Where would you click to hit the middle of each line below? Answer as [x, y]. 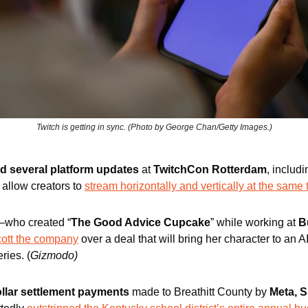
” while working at [254, 222]
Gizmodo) [54, 255]
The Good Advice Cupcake [141, 222]
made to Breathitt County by [199, 291]
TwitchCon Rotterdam [210, 169]
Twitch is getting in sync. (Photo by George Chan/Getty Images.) [154, 127]
